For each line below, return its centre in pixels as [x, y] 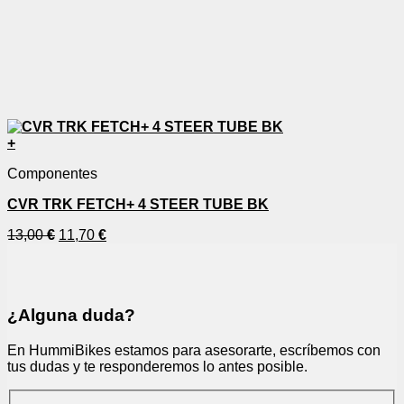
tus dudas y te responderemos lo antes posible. [157, 366]
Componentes [52, 174]
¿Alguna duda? [71, 316]
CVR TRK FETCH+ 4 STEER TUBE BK [138, 205]
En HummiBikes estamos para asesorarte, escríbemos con [194, 350]
